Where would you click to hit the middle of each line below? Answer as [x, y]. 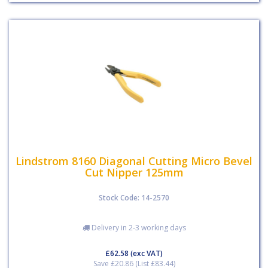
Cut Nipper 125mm [134, 172]
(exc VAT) [146, 253]
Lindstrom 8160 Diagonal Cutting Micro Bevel [134, 161]
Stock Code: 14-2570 [134, 198]
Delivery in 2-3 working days [138, 228]
